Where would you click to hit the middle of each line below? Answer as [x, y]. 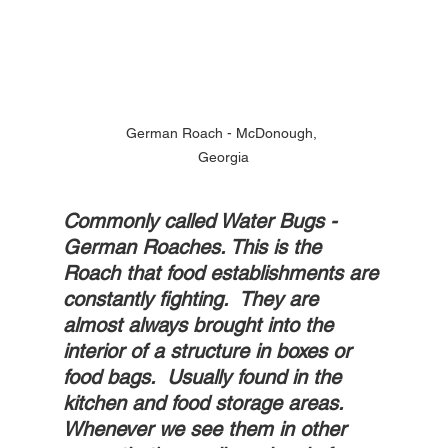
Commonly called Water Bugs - [202, 221]
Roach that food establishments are [223, 273]
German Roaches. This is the [194, 247]
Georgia [224, 157]
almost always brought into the [200, 325]
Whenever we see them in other [207, 429]
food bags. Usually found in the [204, 377]
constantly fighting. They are [193, 299]
